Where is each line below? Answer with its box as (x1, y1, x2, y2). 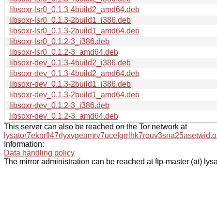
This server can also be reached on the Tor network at (4, 122, 187, 131)
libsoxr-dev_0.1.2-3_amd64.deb (9, 111, 118, 120)
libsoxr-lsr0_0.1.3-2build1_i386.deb (9, 15, 131, 24)
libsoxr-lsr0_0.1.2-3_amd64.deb (9, 47, 118, 56)
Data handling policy (4, 148, 75, 157)
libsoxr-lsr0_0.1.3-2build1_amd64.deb (9, 26, 139, 35)
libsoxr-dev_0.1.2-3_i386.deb (9, 101, 109, 109)
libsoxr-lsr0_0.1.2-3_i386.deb (9, 37, 109, 46)
